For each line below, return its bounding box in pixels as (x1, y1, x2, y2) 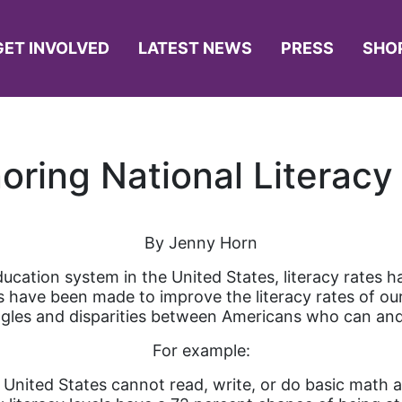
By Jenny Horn (144, 233, 258, 252)
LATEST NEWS (137, 39, 252, 57)
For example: (152, 341, 250, 360)
